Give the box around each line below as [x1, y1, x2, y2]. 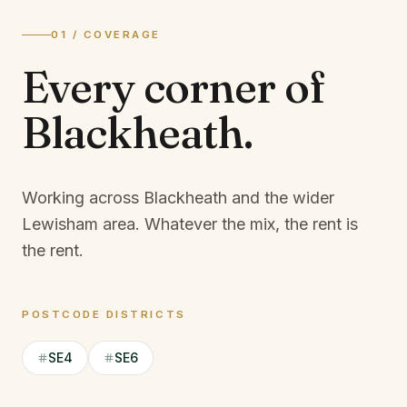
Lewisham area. [22, 214, 140, 233]
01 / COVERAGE [51, 28, 161, 41]
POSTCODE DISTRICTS [22, 308, 186, 321]
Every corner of [22, 60, 324, 114]
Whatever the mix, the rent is [144, 214, 358, 233]
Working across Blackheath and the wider [22, 188, 334, 207]
